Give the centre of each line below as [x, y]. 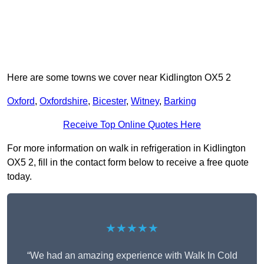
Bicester [109, 101]
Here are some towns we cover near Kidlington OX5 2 [119, 78]
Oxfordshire [64, 101]
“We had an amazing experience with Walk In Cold [132, 256]
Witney [145, 101]
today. [19, 177]
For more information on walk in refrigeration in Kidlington [126, 148]
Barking [180, 101]
